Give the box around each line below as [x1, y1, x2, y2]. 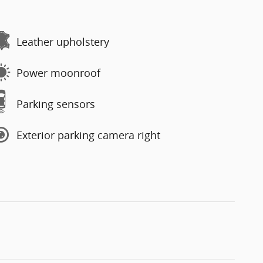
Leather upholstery [16, 34, 109, 49]
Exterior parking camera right [16, 127, 160, 142]
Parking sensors [16, 96, 95, 111]
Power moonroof [16, 65, 100, 80]
